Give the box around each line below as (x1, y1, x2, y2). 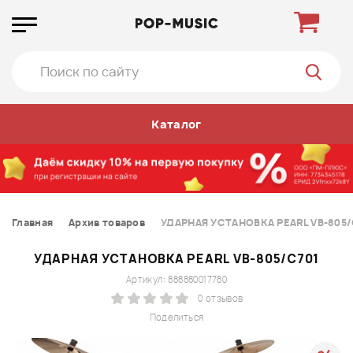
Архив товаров (69, 215, 146, 229)
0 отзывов (198, 292, 243, 304)
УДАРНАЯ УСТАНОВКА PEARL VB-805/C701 (33, 250, 320, 267)
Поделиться (149, 310, 204, 323)
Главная (12, 215, 54, 229)
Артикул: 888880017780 (125, 273, 228, 285)
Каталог (151, 117, 202, 132)
